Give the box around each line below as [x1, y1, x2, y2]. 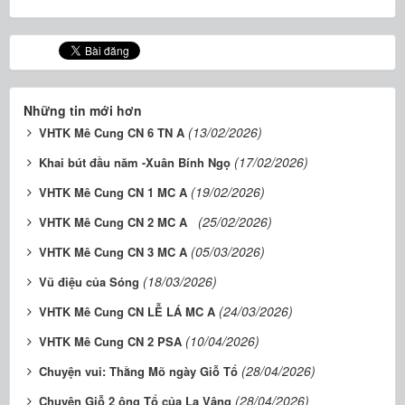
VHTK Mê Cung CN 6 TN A [39, 123, 184, 141]
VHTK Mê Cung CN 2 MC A [39, 212, 194, 231]
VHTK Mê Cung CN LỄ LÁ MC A [39, 302, 215, 320]
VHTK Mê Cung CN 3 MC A [39, 242, 187, 260]
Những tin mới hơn [24, 100, 142, 119]
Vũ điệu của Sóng [39, 272, 139, 290]
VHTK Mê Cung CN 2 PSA [39, 332, 182, 350]
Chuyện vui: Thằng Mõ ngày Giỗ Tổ [39, 362, 238, 380]
